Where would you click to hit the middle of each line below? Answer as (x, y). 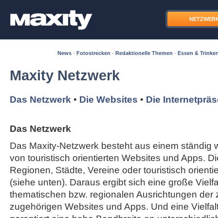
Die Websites (109, 100)
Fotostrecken (93, 53)
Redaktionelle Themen (144, 53)
